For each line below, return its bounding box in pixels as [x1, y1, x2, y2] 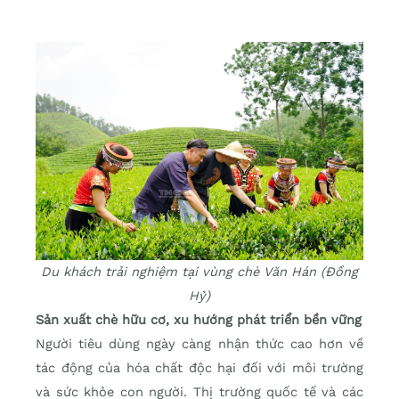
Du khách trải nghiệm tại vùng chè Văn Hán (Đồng [41, 264, 358, 281]
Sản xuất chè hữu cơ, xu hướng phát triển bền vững [36, 312, 362, 329]
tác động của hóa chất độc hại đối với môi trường [36, 360, 363, 377]
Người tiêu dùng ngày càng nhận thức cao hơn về [36, 336, 363, 353]
